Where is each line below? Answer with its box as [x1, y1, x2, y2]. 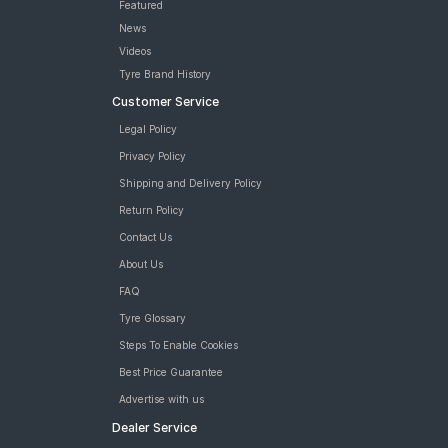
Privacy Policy [118, 150, 186, 162]
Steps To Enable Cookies [118, 339, 238, 351]
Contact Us [118, 231, 172, 243]
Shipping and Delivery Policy [118, 177, 262, 189]
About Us [118, 258, 163, 270]
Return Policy [118, 204, 184, 216]
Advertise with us [118, 393, 204, 405]
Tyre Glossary [118, 312, 186, 324]
